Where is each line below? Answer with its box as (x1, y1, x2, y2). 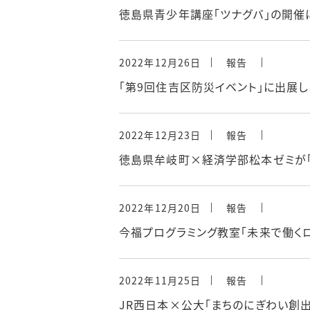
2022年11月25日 (119, 273, 201, 287)
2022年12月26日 (119, 55, 201, 69)
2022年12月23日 (119, 128, 201, 142)
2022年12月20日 (119, 201, 201, 215)
